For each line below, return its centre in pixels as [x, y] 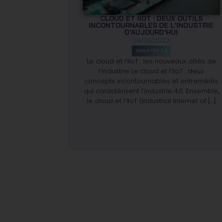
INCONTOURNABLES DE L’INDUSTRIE [151, 25]
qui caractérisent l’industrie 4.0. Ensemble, [151, 91]
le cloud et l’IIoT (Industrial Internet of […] [151, 101]
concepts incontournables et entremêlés [151, 81]
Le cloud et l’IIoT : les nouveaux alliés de [151, 61]
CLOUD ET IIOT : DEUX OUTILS [151, 18]
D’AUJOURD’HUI [151, 32]
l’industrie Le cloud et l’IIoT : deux [151, 71]
